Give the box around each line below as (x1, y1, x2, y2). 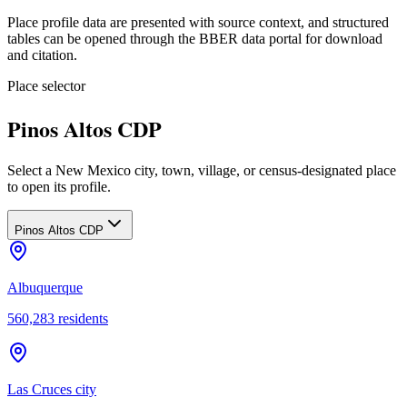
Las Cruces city (7, 381, 96, 397)
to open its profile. (7, 178, 111, 194)
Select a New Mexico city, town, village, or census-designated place (7, 162, 396, 178)
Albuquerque (7, 279, 83, 295)
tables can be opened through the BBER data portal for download (7, 30, 382, 46)
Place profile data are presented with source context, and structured (7, 14, 389, 30)
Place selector (7, 77, 85, 94)
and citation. (7, 46, 77, 63)
